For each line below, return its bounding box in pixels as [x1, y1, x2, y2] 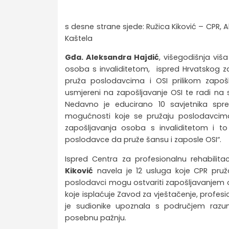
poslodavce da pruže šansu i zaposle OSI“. [65, 134, 222, 145]
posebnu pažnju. [65, 212, 129, 223]
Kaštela [65, 33, 93, 43]
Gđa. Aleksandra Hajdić [65, 52, 159, 63]
